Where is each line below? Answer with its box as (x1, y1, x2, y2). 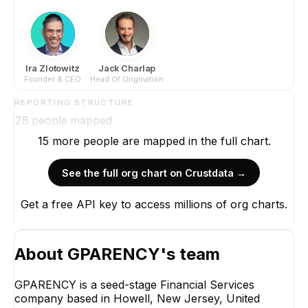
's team (160, 243, 220, 264)
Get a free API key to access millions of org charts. (21, 197, 287, 211)
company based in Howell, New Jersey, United (14, 291, 260, 305)
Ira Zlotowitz (25, 63, 80, 74)
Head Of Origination (90, 74, 164, 85)
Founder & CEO (24, 74, 82, 85)
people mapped (29, 113, 112, 128)
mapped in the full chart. (139, 134, 271, 148)
